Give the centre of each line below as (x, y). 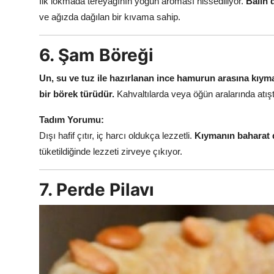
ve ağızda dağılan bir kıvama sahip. (110, 17)
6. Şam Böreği (96, 55)
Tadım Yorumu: (72, 119)
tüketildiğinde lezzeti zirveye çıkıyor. (111, 151)
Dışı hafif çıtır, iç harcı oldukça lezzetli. (117, 135)
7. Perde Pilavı (97, 189)
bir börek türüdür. (77, 94)
